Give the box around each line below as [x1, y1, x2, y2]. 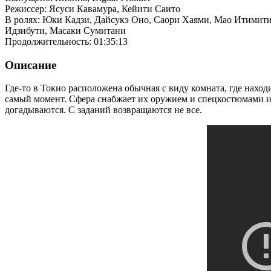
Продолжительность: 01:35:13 [5, 36, 128, 47]
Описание [5, 58, 56, 71]
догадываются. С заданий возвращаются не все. [5, 105, 202, 116]
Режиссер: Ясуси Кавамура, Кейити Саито [5, 3, 180, 14]
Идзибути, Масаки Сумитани [5, 25, 126, 36]
